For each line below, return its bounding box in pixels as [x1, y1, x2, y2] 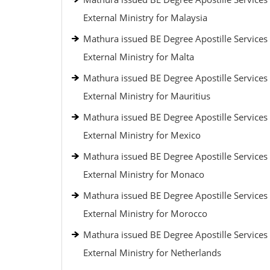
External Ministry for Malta [83, 51, 194, 63]
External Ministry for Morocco [83, 207, 207, 219]
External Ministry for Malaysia [83, 11, 207, 24]
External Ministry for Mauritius [83, 90, 210, 102]
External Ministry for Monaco [83, 168, 204, 180]
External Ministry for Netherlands [83, 246, 221, 259]
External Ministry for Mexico [83, 129, 201, 141]
